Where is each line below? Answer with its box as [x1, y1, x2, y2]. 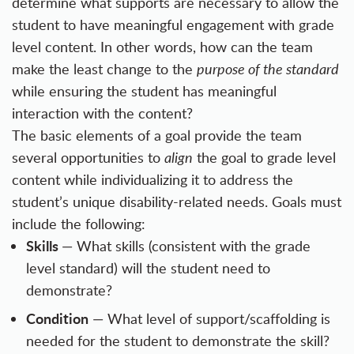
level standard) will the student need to [26, 258, 270, 278]
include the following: [12, 214, 145, 234]
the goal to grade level [193, 148, 336, 168]
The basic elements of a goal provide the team [12, 126, 302, 145]
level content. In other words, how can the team [12, 37, 313, 57]
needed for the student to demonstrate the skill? [26, 331, 330, 351]
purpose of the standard [197, 59, 339, 79]
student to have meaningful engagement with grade [12, 15, 334, 35]
